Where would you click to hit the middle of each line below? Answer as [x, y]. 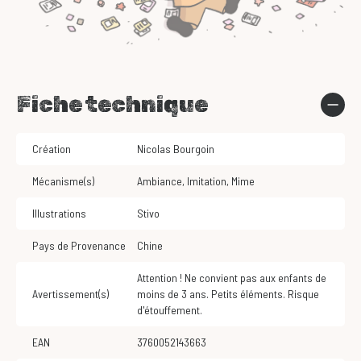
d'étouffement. [170, 310]
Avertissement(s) [71, 294]
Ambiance [162, 181]
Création [52, 149]
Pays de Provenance [79, 246]
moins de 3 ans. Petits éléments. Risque [228, 294]
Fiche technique [112, 105]
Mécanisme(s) [63, 181]
